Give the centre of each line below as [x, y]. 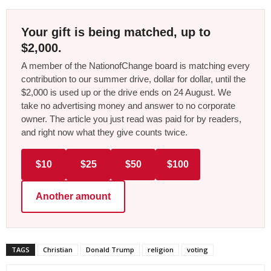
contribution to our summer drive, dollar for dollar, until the [133, 79]
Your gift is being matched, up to [116, 32]
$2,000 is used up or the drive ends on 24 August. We [126, 92]
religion [161, 249]
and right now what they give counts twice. [104, 132]
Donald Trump [110, 249]
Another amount [73, 196]
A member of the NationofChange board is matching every [135, 65]
